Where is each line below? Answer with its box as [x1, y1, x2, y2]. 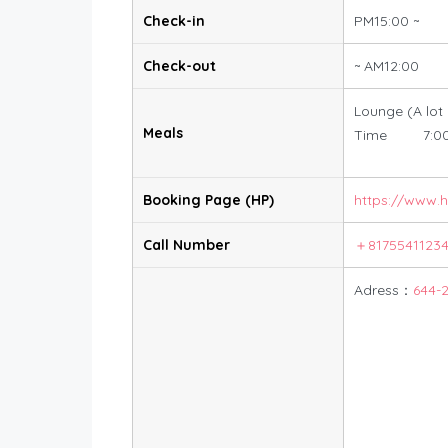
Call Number [143, 235, 230, 254]
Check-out [143, 56, 216, 75]
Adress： [354, 280, 413, 299]
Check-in [143, 11, 205, 30]
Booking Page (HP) [143, 190, 274, 209]
